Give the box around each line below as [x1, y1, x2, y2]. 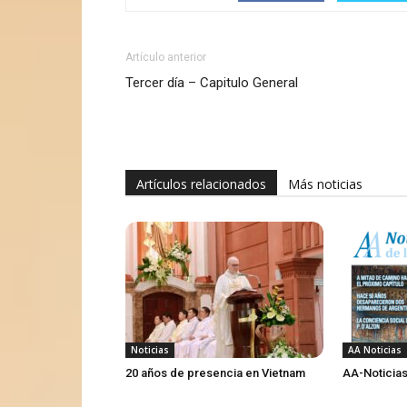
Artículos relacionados [136, 175, 266, 193]
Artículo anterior [125, 51, 206, 64]
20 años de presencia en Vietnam [125, 366, 305, 380]
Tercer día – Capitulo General [125, 74, 298, 91]
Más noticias [288, 175, 362, 193]
